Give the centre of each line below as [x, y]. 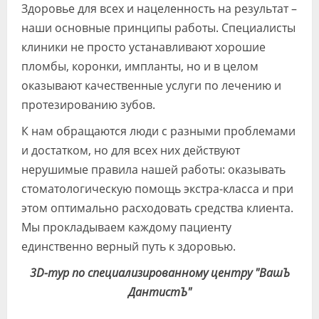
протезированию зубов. [88, 105]
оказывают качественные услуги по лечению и [151, 85]
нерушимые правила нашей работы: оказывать [153, 169]
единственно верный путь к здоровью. [129, 246]
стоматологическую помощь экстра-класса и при [157, 189]
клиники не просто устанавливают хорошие [143, 47]
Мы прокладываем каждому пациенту [126, 227]
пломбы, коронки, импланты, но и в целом [140, 66]
